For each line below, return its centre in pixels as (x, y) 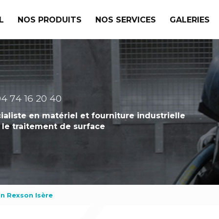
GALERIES (190, 20)
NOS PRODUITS (50, 20)
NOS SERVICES (126, 20)
